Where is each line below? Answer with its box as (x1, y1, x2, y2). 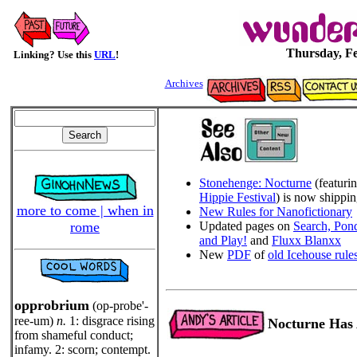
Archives (164, 77, 203, 89)
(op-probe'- (89, 299, 148, 312)
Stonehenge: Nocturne (199, 176, 312, 190)
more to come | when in (16, 202, 154, 218)
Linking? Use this (14, 49, 94, 61)
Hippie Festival (199, 190, 276, 204)
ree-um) (14, 314, 57, 328)
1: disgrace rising (66, 314, 155, 328)
